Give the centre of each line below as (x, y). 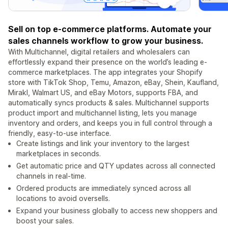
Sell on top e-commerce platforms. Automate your (110, 29)
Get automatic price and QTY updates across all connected (116, 166)
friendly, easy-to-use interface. (60, 133)
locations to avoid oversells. (63, 198)
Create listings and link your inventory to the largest (103, 144)
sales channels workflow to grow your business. (106, 41)
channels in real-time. (51, 176)
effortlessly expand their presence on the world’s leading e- (108, 62)
